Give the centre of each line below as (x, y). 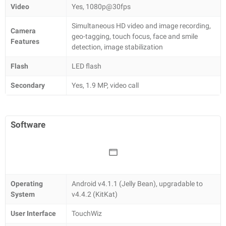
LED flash (87, 66)
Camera (23, 31)
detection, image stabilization (117, 47)
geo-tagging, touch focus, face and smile (135, 36)
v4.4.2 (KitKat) (95, 194)
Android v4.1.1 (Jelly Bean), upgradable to (137, 184)
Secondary (28, 85)
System (23, 194)
